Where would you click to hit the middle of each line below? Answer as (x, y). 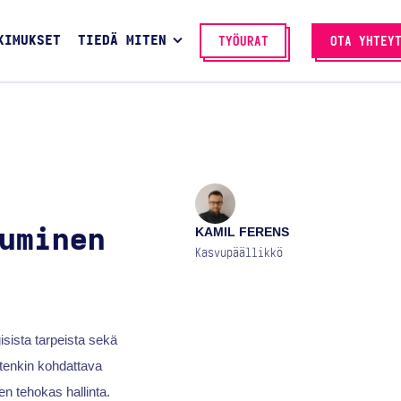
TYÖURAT (243, 41)
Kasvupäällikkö (239, 253)
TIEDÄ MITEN (122, 41)
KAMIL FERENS (243, 232)
